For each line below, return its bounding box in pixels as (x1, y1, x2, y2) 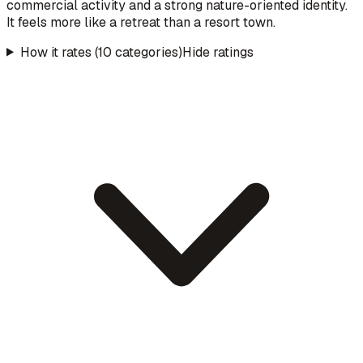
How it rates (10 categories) (19, 43, 182, 61)
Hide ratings (181, 43, 254, 61)
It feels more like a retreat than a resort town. (6, 13, 275, 31)
